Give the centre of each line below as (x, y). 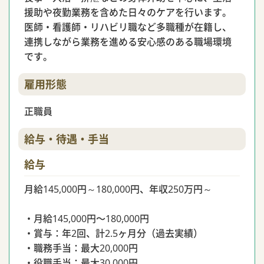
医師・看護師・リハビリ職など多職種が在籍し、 (128, 27)
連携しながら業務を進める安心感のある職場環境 (128, 42)
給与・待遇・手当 (67, 139)
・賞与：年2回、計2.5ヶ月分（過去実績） (113, 233)
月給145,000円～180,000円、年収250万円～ (118, 189)
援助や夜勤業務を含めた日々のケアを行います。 (128, 12)
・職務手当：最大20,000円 (81, 248)
